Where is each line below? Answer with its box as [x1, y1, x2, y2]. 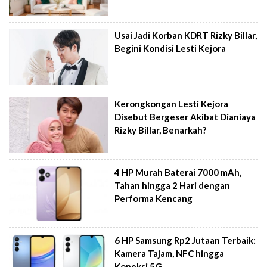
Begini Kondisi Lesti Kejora [114, 43, 226, 54]
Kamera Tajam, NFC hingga [114, 248, 225, 259]
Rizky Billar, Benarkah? [114, 125, 207, 136]
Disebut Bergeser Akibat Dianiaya [114, 111, 256, 123]
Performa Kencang [114, 193, 193, 204]
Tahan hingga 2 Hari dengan [114, 179, 231, 191]
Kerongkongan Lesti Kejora [114, 98, 229, 110]
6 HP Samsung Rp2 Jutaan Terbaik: [114, 235, 256, 246]
